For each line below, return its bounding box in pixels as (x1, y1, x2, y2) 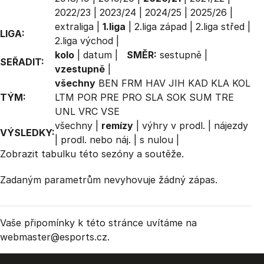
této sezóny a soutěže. (76, 148, 184, 160)
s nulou (140, 134, 173, 146)
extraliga (55, 21, 94, 32)
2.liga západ (134, 21, 187, 32)
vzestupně (55, 63, 105, 75)
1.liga (103, 21, 126, 32)
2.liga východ (55, 35, 113, 47)
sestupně (160, 49, 202, 61)
